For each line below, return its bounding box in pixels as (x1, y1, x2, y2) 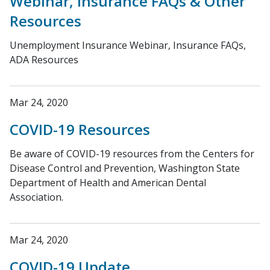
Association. (10, 190, 63, 204)
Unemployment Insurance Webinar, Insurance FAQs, (10, 39, 246, 52)
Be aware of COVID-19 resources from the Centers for (10, 147, 254, 160)
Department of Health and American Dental (10, 176, 206, 189)
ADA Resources (10, 53, 78, 66)
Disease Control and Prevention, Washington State (10, 162, 240, 175)
